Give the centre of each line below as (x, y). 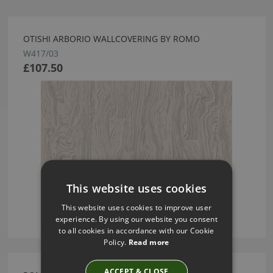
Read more (149, 242)
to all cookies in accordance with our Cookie (136, 230)
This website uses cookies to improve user (136, 207)
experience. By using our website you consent (136, 219)
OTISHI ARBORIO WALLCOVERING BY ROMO (111, 39)
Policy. (116, 242)
